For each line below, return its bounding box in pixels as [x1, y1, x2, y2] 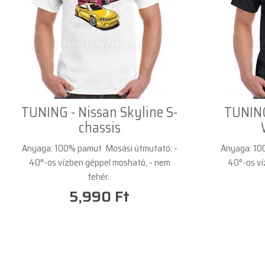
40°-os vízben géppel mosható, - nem [28, 154, 170, 170]
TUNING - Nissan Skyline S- [21, 101, 177, 124]
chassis [78, 116, 121, 139]
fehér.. [88, 169, 111, 184]
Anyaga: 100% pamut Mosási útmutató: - [21, 140, 177, 156]
